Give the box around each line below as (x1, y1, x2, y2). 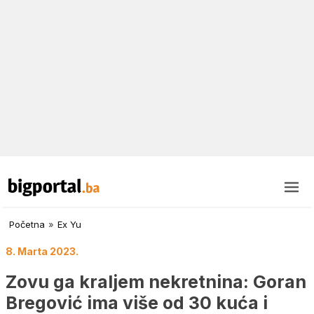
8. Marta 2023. (6, 245, 78, 258)
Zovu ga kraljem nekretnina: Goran (6, 271, 306, 292)
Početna (9, 219, 45, 231)
